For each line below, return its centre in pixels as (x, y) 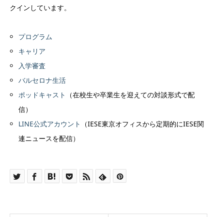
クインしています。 (40, 7)
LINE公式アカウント (50, 124)
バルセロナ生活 (42, 80)
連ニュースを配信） (49, 139)
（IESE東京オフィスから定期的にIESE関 (143, 124)
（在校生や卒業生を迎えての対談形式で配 (131, 95)
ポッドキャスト (42, 95)
